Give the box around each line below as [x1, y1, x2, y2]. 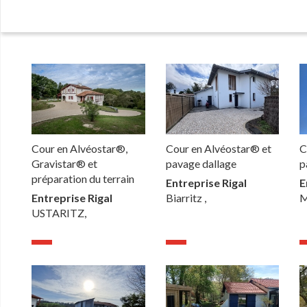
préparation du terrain [32, 172, 135, 186]
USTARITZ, [32, 206, 87, 220]
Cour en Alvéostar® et [165, 142, 271, 156]
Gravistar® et [32, 157, 98, 171]
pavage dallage [165, 157, 236, 171]
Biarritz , [165, 191, 206, 205]
